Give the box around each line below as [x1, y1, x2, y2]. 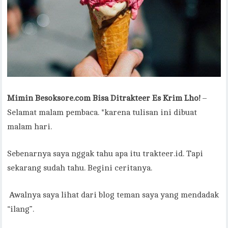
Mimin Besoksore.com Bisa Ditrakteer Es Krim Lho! [7, 94, 201, 103]
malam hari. [7, 122, 52, 132]
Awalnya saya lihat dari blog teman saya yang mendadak [7, 190, 219, 200]
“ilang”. [7, 205, 35, 214]
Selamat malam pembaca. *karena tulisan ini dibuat [7, 108, 197, 118]
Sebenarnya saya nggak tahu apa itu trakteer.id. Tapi [7, 149, 204, 159]
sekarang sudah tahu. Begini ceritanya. [7, 163, 153, 173]
